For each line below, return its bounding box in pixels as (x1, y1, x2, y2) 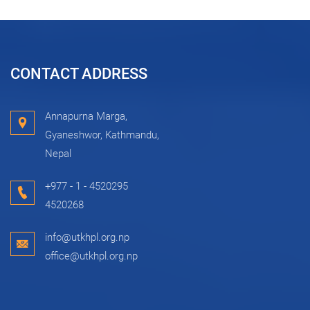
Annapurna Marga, (45, 110, 127, 122)
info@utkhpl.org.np (45, 231, 129, 244)
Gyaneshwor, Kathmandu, (45, 129, 159, 141)
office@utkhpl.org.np (45, 250, 138, 262)
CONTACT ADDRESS (10, 65, 147, 82)
